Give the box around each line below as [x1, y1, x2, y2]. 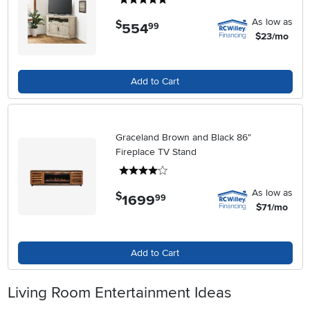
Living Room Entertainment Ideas [7, 283, 232, 302]
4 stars [170, 165, 200, 176]
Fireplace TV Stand [116, 146, 197, 158]
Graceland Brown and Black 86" [116, 131, 252, 143]
